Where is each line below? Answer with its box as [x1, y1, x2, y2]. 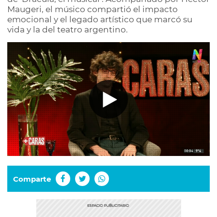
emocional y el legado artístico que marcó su [7, 15, 192, 24]
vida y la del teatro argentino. [7, 25, 128, 34]
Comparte [13, 174, 51, 184]
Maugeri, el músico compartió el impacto [7, 4, 178, 14]
